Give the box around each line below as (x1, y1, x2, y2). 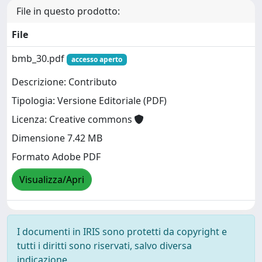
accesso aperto (71, 54, 122, 64)
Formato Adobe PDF (12, 150, 101, 164)
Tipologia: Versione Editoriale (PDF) (12, 94, 167, 108)
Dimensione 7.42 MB (12, 132, 102, 145)
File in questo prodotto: (16, 5, 120, 18)
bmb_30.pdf (12, 52, 67, 65)
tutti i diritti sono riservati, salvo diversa (17, 239, 192, 252)
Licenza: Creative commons (12, 113, 135, 126)
